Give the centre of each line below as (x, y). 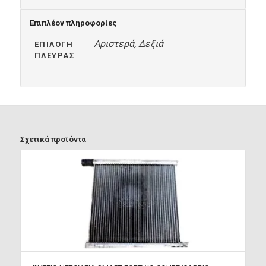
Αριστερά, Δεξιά (128, 44)
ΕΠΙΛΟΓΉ (54, 45)
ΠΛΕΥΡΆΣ (55, 56)
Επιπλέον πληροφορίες (73, 23)
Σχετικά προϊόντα (53, 140)
